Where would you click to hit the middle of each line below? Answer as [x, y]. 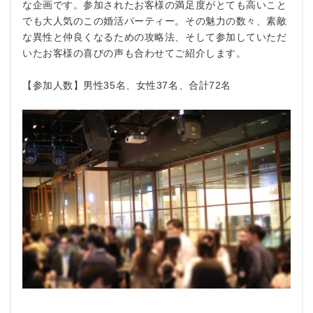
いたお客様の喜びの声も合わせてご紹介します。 [134, 53]
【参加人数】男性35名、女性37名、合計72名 [127, 85]
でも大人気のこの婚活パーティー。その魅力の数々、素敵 [155, 21]
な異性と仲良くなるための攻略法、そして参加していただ [155, 37]
